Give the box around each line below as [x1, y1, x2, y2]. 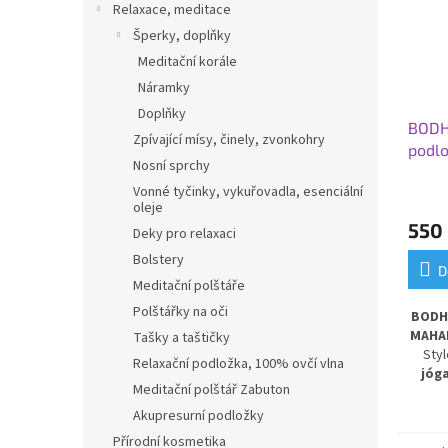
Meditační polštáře [133, 276, 245, 296]
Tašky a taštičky [133, 328, 230, 348]
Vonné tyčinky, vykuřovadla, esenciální [133, 182, 363, 202]
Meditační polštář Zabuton [133, 380, 290, 400]
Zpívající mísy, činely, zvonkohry [133, 130, 325, 150]
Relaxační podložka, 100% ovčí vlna [133, 354, 344, 374]
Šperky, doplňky [133, 26, 231, 46]
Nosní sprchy [133, 156, 210, 176]
